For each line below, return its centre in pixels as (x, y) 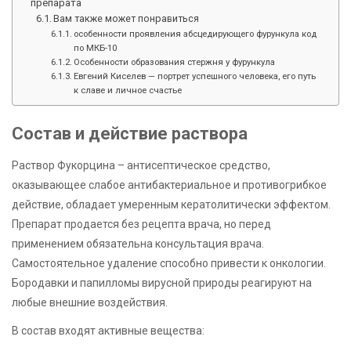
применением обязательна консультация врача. (138, 244)
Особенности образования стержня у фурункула (175, 62)
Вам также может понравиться (127, 19)
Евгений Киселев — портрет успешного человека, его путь (195, 76)
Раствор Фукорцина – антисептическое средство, (141, 166)
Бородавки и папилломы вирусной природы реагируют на (162, 283)
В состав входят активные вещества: (108, 331)
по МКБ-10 (96, 48)
